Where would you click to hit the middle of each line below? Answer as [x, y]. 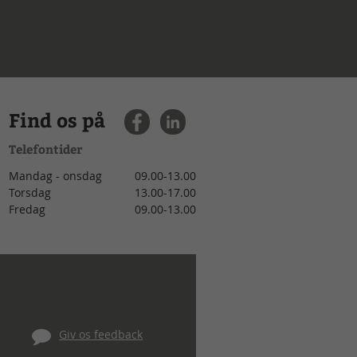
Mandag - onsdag [55, 175]
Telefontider [45, 149]
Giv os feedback [101, 334]
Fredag [27, 209]
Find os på [57, 119]
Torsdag [30, 192]
